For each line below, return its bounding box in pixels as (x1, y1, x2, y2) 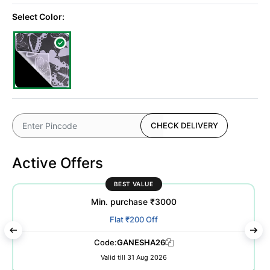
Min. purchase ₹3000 (90, 196, 177, 207)
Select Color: (12, 11, 64, 22)
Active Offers (12, 154, 103, 172)
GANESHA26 (116, 237, 165, 247)
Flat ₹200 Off (109, 214, 158, 224)
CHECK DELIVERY (150, 121, 218, 131)
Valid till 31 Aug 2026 (100, 253, 167, 262)
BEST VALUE (113, 180, 154, 188)
